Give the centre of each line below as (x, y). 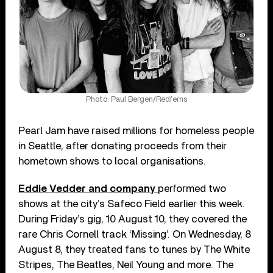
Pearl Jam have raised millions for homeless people (136, 130)
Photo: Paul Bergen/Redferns (136, 99)
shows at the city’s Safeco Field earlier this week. (132, 204)
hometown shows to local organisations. (112, 161)
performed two (192, 188)
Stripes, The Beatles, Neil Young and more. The (126, 264)
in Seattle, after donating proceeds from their (123, 146)
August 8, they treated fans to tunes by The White (134, 249)
